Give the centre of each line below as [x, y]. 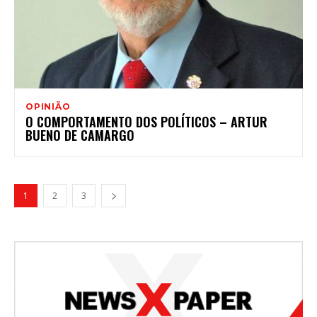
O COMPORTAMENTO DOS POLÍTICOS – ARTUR [146, 122]
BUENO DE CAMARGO [80, 136]
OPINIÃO [48, 107]
